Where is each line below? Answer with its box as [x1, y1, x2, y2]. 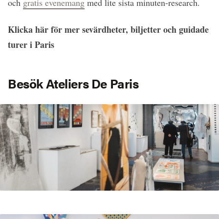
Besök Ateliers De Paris [8, 74, 139, 92]
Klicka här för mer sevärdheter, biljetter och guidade [8, 22, 209, 36]
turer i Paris [8, 38, 54, 51]
